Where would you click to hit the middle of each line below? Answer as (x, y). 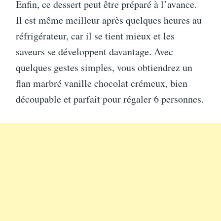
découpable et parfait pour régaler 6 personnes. (110, 99)
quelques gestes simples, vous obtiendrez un (104, 67)
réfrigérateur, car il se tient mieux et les (95, 36)
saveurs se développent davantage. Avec (94, 51)
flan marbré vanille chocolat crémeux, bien (102, 83)
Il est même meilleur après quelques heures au (109, 20)
